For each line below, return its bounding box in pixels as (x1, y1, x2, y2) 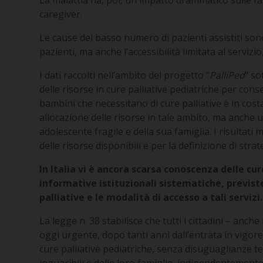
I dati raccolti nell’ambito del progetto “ (39, 69, 210, 82)
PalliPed (210, 69, 245, 82)
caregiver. (39, 8, 83, 21)
